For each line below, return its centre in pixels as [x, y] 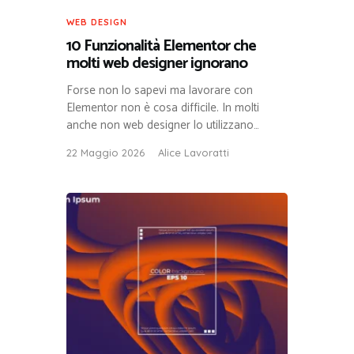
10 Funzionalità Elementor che [161, 47]
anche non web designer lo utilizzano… [163, 125]
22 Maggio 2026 [105, 152]
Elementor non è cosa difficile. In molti [163, 107]
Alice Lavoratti [194, 152]
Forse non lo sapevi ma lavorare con [160, 90]
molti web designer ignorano [157, 64]
